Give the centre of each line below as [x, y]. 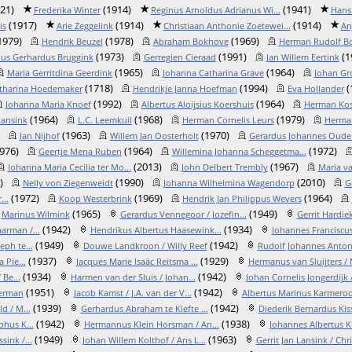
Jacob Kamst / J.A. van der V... [132, 293]
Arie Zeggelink [84, 26]
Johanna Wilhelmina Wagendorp [229, 183]
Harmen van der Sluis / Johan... [133, 277]
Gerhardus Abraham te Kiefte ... [144, 308]
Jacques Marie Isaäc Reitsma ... [137, 261]
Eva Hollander [315, 88]
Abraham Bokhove [191, 41]
